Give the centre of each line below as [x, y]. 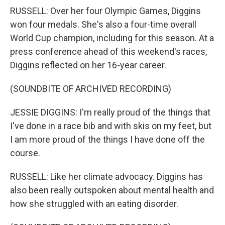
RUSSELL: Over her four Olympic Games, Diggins [105, 11]
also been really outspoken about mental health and [112, 190]
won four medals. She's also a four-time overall [103, 24]
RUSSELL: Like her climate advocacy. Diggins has [106, 177]
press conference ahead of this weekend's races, [108, 51]
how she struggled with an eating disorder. [94, 204]
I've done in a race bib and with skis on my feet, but [111, 126]
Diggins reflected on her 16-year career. [88, 65]
